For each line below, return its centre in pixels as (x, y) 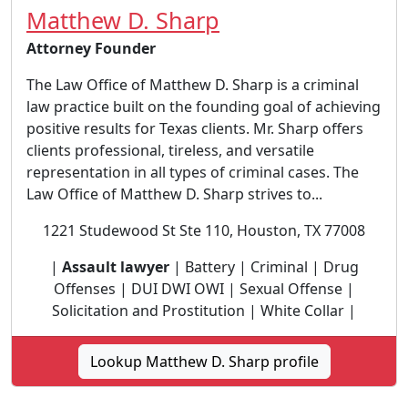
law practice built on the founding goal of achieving (204, 107)
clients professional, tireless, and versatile (170, 150)
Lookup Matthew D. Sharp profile (204, 362)
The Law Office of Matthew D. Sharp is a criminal (193, 85)
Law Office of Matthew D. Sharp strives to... (174, 194)
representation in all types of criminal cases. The (193, 172)
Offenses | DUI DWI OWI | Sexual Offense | (204, 289)
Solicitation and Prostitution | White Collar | (204, 311)
